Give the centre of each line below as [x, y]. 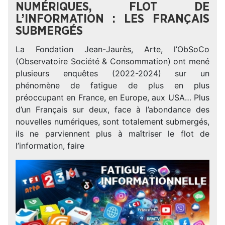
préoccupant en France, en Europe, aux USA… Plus [113, 97]
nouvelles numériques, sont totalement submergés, [113, 122]
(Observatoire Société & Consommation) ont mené [113, 61]
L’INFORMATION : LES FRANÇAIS [113, 19]
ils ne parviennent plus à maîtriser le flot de [113, 134]
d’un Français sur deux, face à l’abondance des [113, 109]
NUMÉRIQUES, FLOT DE [113, 7]
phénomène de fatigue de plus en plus [113, 85]
